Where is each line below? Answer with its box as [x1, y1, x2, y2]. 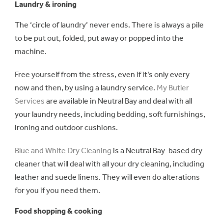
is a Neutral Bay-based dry [111, 145, 202, 156]
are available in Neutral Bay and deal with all [45, 96, 192, 106]
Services [15, 96, 45, 106]
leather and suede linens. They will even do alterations [15, 172, 200, 182]
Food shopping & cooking [15, 206, 102, 216]
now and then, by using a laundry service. [15, 82, 157, 93]
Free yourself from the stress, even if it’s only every [15, 69, 190, 80]
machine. [15, 46, 47, 56]
